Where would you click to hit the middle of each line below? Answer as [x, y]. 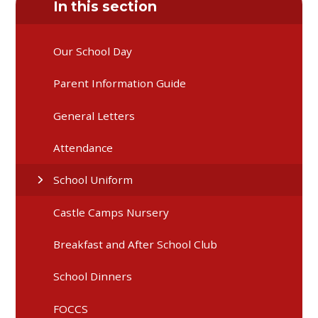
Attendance [83, 148]
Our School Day [93, 51]
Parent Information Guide [120, 83]
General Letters [94, 115]
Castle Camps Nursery [111, 212]
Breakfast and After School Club [136, 245]
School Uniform [93, 180]
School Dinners [93, 276]
